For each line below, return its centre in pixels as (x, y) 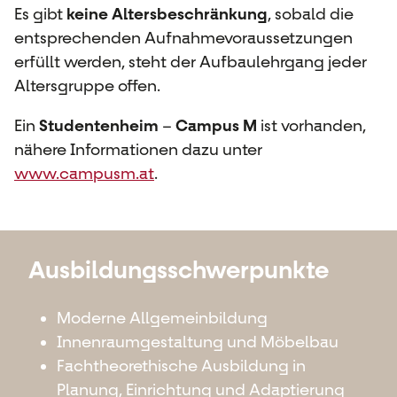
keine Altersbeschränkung (167, 14)
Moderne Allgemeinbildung (162, 318)
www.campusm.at (84, 173)
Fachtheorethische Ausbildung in (181, 366)
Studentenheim (99, 125)
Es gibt (40, 14)
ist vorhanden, (313, 125)
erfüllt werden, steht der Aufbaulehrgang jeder (191, 62)
